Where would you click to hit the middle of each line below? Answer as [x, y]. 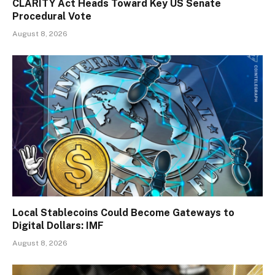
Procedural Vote [52, 17]
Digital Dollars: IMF [58, 225]
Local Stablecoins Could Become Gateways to [123, 212]
